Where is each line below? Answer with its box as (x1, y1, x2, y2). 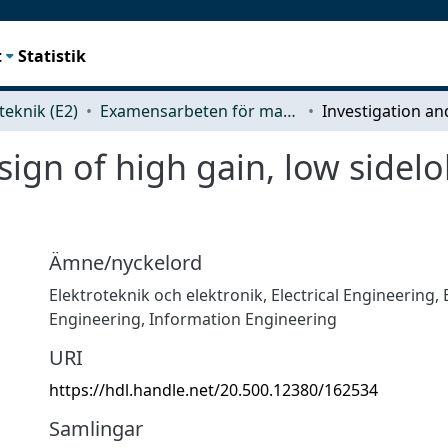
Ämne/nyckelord (49, 248, 202, 276)
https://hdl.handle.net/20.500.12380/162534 (49, 378, 378, 401)
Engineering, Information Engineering (49, 307, 337, 330)
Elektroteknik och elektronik (49, 283, 263, 306)
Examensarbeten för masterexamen (283, 99, 296, 122)
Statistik (18, 44, 87, 67)
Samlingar (49, 414, 143, 442)
